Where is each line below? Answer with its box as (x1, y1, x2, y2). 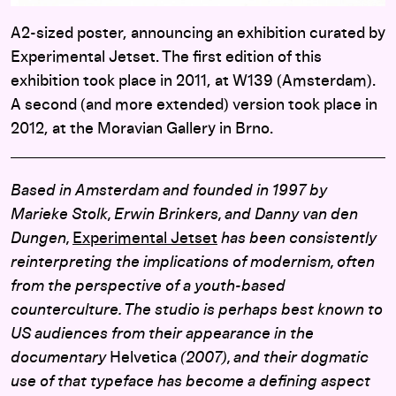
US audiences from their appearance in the (11, 326, 314, 343)
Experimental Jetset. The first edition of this (11, 49, 322, 66)
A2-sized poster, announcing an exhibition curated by (11, 26, 385, 42)
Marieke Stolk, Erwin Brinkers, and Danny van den (11, 207, 358, 224)
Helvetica (110, 350, 177, 367)
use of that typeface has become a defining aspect (11, 374, 370, 391)
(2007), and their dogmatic (177, 350, 369, 367)
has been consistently (217, 231, 377, 247)
